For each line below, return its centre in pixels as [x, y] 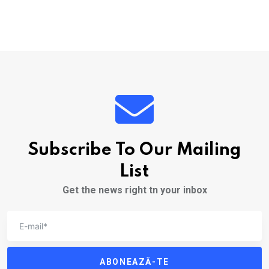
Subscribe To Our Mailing [134, 150]
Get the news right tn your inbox [134, 190]
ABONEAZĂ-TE [134, 261]
